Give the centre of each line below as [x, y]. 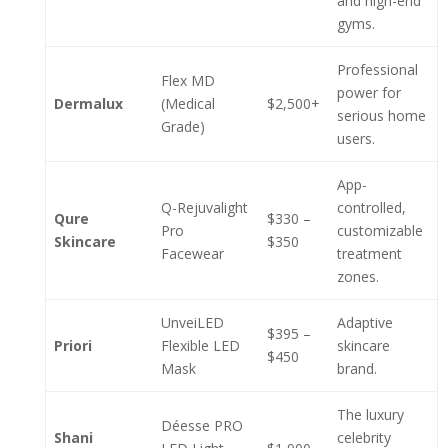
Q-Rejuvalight [204, 207]
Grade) [183, 126]
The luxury [370, 414]
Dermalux [88, 103]
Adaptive [365, 322]
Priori [73, 345]
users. [356, 138]
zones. [358, 276]
